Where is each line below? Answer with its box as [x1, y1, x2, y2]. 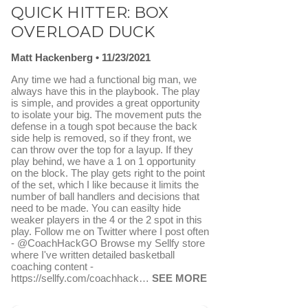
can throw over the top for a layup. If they [11, 144, 193, 156]
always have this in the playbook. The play [11, 85, 200, 98]
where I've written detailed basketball [11, 249, 175, 261]
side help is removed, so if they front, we [11, 132, 191, 144]
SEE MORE [152, 272, 207, 285]
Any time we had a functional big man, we [11, 74, 197, 86]
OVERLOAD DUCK [11, 21, 155, 41]
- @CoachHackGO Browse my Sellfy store [11, 237, 205, 250]
